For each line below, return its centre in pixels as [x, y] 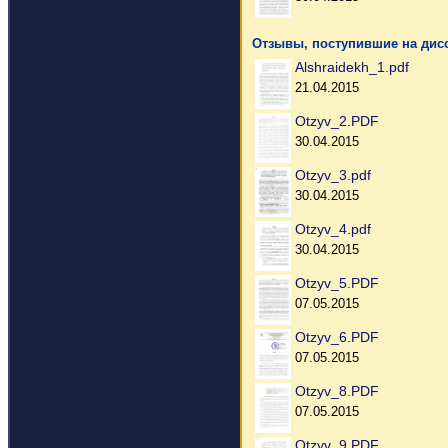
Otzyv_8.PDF [337, 391]
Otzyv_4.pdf [333, 229]
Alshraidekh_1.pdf [352, 67]
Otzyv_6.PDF [337, 337]
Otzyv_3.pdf [333, 175]
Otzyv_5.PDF [337, 283]
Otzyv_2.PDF [337, 121]
